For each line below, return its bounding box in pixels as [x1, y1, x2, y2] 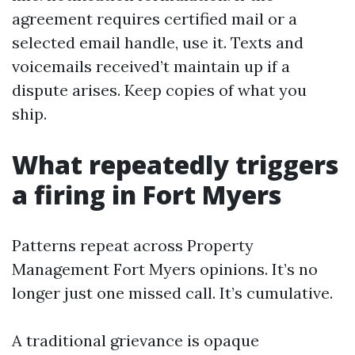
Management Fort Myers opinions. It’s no [12, 259, 318, 279]
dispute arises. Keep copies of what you [12, 80, 307, 100]
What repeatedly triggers [12, 147, 338, 181]
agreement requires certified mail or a [12, 9, 297, 29]
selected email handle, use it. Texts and [12, 32, 303, 52]
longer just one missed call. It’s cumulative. [12, 283, 333, 303]
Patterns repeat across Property [12, 235, 254, 255]
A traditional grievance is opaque [12, 330, 259, 350]
